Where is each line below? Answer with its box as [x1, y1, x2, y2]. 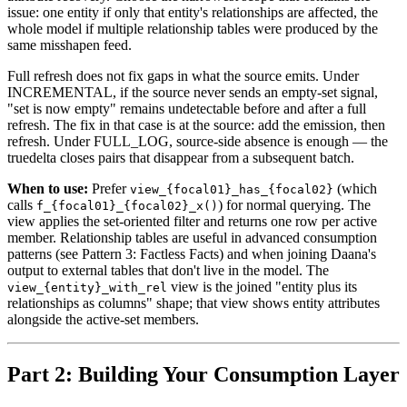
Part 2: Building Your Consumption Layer [7, 362, 400, 387]
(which [333, 181, 377, 197]
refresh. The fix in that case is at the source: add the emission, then [7, 117, 385, 134]
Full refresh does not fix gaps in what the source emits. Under [7, 68, 359, 84]
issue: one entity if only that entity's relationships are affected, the [7, 5, 378, 21]
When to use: [7, 181, 88, 197]
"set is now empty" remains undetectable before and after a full [7, 101, 366, 117]
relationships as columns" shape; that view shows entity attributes [7, 295, 380, 312]
